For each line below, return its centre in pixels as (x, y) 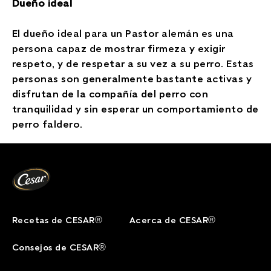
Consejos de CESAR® (59, 247)
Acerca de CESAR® (173, 219)
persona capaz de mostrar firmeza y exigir (119, 48)
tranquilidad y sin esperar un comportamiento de (135, 108)
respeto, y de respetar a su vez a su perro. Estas (133, 63)
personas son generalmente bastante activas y (132, 78)
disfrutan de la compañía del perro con (110, 93)
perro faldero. (47, 123)
